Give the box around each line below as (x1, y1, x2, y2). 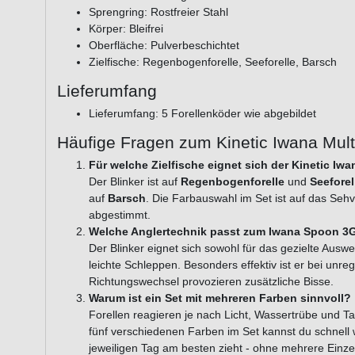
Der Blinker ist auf (89, 174, 181, 188)
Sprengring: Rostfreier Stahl (89, 5, 228, 18)
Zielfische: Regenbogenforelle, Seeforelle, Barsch (89, 55, 337, 68)
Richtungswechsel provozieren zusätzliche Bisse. (89, 274, 334, 288)
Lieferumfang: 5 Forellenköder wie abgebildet (89, 106, 316, 120)
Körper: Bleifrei (89, 21, 163, 35)
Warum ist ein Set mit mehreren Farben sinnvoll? (89, 291, 351, 304)
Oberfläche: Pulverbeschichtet (89, 38, 239, 52)
